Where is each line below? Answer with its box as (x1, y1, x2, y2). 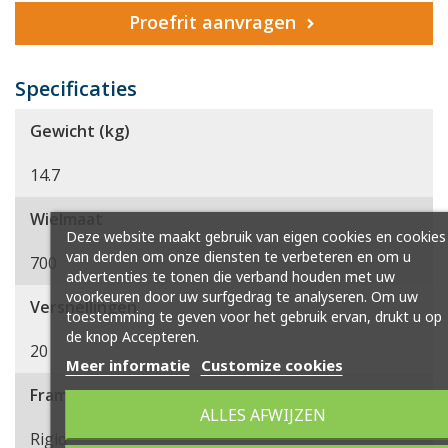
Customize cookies (200, 354, 343, 375)
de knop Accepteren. (65, 326, 199, 346)
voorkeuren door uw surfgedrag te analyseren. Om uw (65, 286, 418, 306)
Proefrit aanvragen (129, 10, 296, 35)
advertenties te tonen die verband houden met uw (65, 266, 395, 286)
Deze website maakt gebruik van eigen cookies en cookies (65, 226, 446, 246)
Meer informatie (65, 354, 190, 375)
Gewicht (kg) (30, 119, 130, 142)
